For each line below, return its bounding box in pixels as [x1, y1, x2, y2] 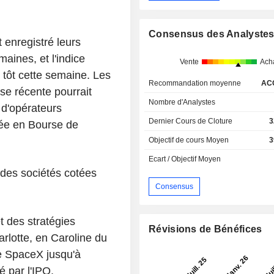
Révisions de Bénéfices [149, 224, 262, 235]
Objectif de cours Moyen [149, 136, 229, 145]
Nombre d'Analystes [149, 98, 216, 107]
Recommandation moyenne [149, 79, 242, 88]
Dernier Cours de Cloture [149, 117, 233, 126]
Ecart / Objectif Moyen [149, 155, 221, 164]
